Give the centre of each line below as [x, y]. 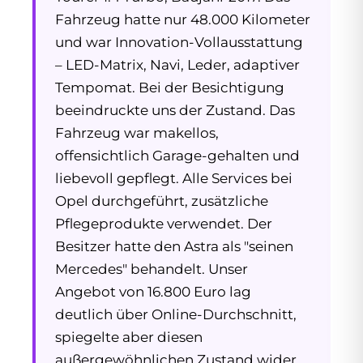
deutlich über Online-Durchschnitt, [176, 315]
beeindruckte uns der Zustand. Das [175, 111]
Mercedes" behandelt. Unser [152, 269]
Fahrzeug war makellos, [137, 133]
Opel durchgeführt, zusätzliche [162, 201]
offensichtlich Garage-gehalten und [177, 156]
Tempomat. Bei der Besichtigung [170, 88]
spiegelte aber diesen [129, 337]
